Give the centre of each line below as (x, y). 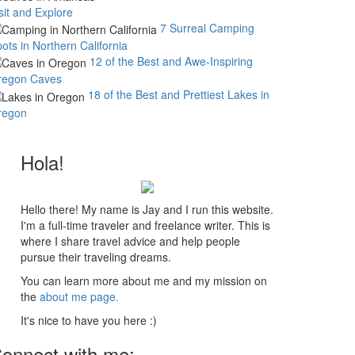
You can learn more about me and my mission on (144, 280)
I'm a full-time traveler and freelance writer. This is (145, 225)
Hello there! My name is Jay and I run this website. (147, 209)
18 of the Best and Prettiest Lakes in (179, 95)
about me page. (79, 296)
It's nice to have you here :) (89, 320)
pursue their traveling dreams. (96, 256)
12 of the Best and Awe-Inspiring (171, 61)
